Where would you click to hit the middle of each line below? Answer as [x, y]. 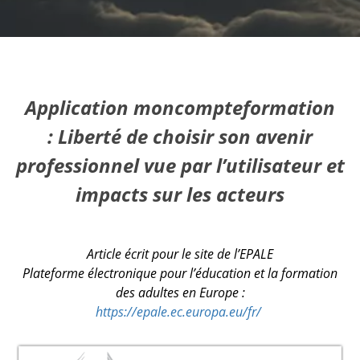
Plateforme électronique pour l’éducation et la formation [180, 273]
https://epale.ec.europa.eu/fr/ [180, 311]
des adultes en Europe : [180, 292]
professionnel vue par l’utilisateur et [180, 165]
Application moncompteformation [180, 107]
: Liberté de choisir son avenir [180, 136]
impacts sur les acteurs [180, 194]
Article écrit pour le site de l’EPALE [180, 254]
